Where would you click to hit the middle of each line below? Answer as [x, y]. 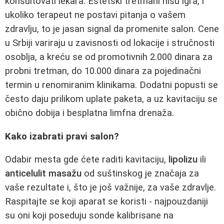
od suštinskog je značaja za [140, 174]
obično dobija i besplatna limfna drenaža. [89, 113]
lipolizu [183, 160]
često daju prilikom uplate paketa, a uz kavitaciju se [111, 99]
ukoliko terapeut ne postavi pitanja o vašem [95, 15]
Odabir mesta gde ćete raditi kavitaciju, [87, 160]
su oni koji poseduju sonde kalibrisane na [89, 216]
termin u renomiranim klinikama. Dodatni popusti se [111, 85]
